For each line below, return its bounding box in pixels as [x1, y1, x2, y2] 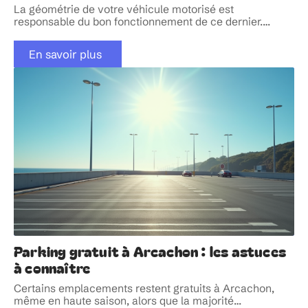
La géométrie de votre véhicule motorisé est [14, 2, 234, 16]
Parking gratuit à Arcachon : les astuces [14, 241, 287, 262]
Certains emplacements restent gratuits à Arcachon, [14, 282, 274, 296]
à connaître [14, 257, 91, 278]
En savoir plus [28, 47, 102, 61]
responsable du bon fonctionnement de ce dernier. [14, 14, 263, 28]
